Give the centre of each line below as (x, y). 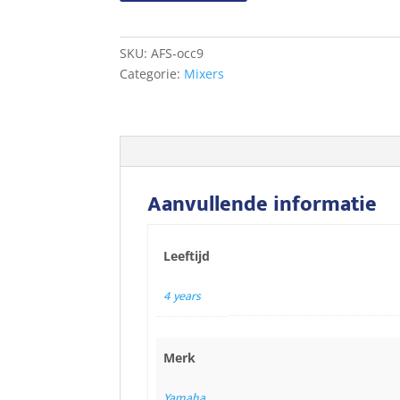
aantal (143, 27)
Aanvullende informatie (262, 204)
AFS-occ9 (178, 53)
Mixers (204, 73)
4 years (182, 296)
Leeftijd (186, 255)
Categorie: (152, 73)
